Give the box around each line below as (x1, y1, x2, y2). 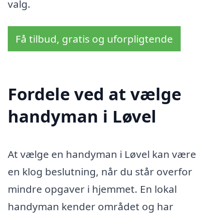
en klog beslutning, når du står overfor (8, 164, 192, 178)
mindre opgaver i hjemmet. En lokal (8, 182, 177, 196)
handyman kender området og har (8, 199, 173, 213)
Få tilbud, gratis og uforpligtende (15, 32, 173, 46)
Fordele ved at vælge (8, 82, 181, 105)
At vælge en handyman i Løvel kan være (8, 147, 196, 161)
